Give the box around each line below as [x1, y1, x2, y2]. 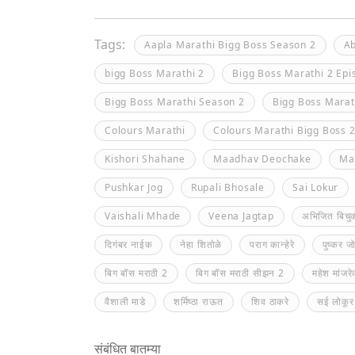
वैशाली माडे [105, 295, 146, 308]
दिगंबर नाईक [105, 238, 153, 251]
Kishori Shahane [105, 152, 185, 166]
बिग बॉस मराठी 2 [105, 266, 168, 280]
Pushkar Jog [105, 181, 163, 194]
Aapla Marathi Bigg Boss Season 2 [144, 38, 316, 52]
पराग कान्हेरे [250, 238, 295, 251]
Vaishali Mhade [105, 209, 181, 223]
